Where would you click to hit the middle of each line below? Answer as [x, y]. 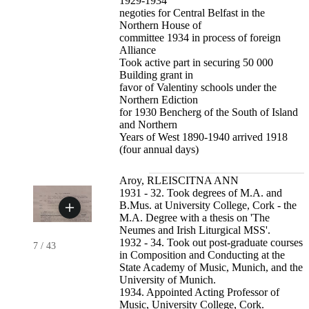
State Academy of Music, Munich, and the [211, 268]
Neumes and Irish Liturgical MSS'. [195, 230]
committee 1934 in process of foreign [200, 38]
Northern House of [161, 26]
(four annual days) [159, 150]
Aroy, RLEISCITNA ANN [179, 181]
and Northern [149, 125]
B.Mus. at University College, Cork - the [208, 206]
